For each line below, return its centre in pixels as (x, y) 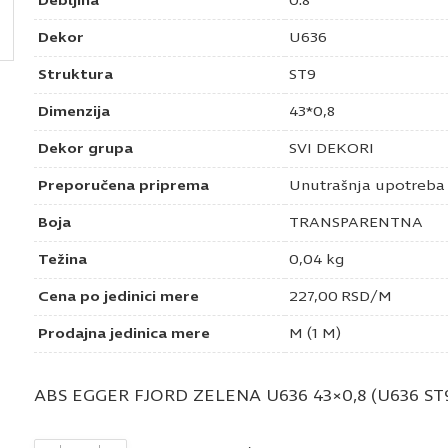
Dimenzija (74, 112)
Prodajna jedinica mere (124, 334)
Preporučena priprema (123, 186)
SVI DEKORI (331, 149)
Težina (62, 260)
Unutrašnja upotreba (367, 186)
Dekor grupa (85, 149)
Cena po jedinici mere (118, 297)
